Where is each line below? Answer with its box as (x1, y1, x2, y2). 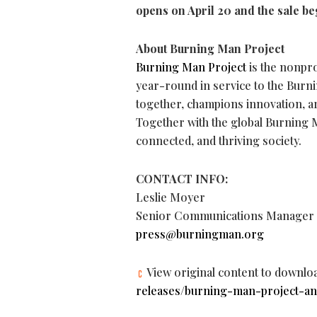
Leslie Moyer (136, 190, 205, 205)
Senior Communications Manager (136, 208, 314, 224)
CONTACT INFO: (136, 171, 228, 187)
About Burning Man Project (136, 41, 284, 57)
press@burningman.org (136, 226, 264, 242)
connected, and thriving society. (136, 133, 301, 149)
